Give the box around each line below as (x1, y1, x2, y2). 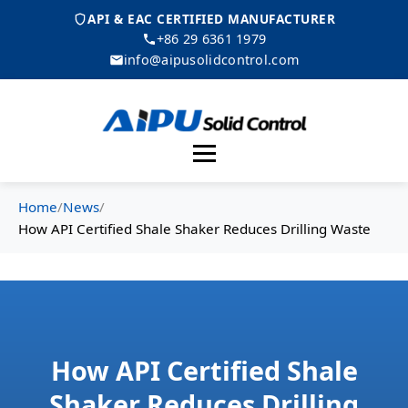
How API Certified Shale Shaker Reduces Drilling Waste (18, 219, 371, 238)
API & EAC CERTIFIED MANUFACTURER (87, 10, 335, 27)
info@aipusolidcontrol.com (123, 51, 300, 68)
